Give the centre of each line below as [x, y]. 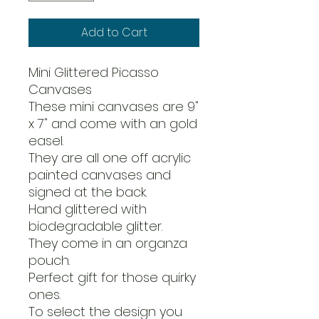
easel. [46, 141]
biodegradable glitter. [95, 226]
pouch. [49, 260]
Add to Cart [114, 32]
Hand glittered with [88, 209]
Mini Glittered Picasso [94, 72]
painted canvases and [100, 175]
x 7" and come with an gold [113, 124]
